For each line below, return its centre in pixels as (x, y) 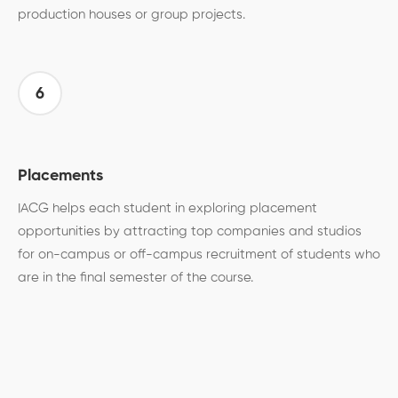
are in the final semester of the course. (135, 278)
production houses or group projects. (131, 15)
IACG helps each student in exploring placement (167, 209)
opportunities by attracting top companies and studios (190, 232)
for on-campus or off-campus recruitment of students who (199, 255)
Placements (60, 176)
